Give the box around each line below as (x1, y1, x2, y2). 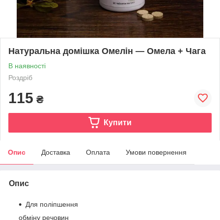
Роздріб (8, 73, 32, 82)
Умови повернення (126, 148, 187, 156)
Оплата (86, 148, 110, 156)
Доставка (41, 148, 70, 156)
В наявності (8, 61, 46, 70)
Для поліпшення (26, 200, 78, 208)
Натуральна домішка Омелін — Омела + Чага (8, 46, 206, 56)
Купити (103, 118, 132, 127)
